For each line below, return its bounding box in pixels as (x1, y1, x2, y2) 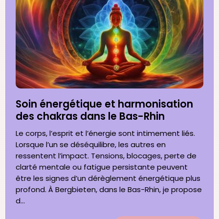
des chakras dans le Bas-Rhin (16, 109, 165, 123)
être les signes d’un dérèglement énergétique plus (16, 173, 201, 183)
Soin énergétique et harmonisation (16, 97, 194, 111)
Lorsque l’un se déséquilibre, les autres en (16, 139, 166, 150)
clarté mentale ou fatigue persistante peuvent (16, 161, 188, 172)
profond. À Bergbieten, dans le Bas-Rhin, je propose (16, 184, 202, 195)
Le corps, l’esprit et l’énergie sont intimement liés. (16, 128, 196, 138)
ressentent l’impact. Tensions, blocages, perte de (16, 150, 197, 161)
